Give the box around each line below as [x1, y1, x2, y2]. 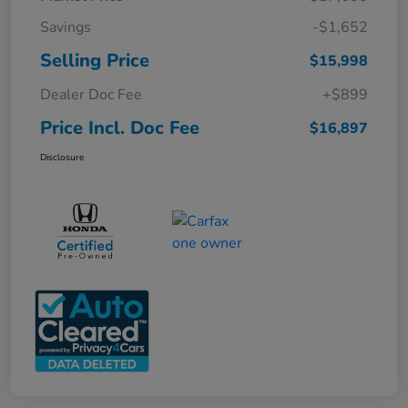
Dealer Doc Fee [40, 85, 142, 106]
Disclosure [40, 151, 84, 165]
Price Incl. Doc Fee [40, 116, 199, 141]
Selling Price [40, 48, 149, 74]
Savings [40, 17, 91, 38]
